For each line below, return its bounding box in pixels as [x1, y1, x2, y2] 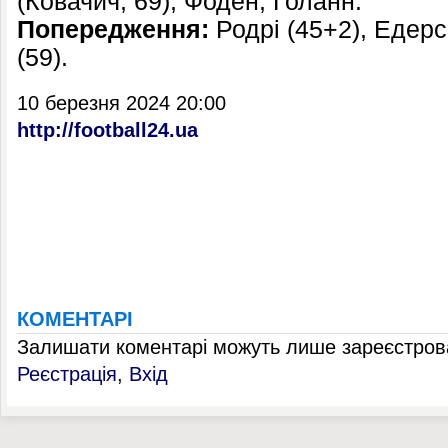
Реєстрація [17, 363, 117, 385]
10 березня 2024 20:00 [17, 92, 226, 114]
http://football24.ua [17, 119, 198, 141]
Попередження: [17, 16, 209, 43]
